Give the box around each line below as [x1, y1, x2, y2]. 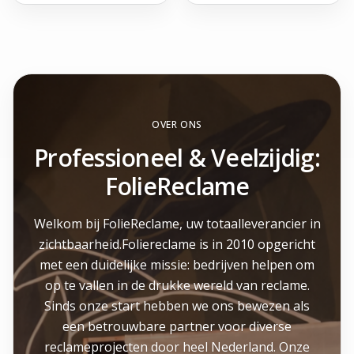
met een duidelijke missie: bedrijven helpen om [40, 256, 314, 273]
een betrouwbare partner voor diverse [62, 318, 292, 335]
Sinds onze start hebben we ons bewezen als [44, 297, 310, 314]
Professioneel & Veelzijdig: [34, 141, 320, 174]
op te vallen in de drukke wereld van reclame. [44, 277, 310, 294]
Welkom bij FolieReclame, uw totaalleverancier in [33, 215, 321, 232]
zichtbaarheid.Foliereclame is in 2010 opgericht [39, 235, 315, 253]
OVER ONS [152, 118, 202, 131]
